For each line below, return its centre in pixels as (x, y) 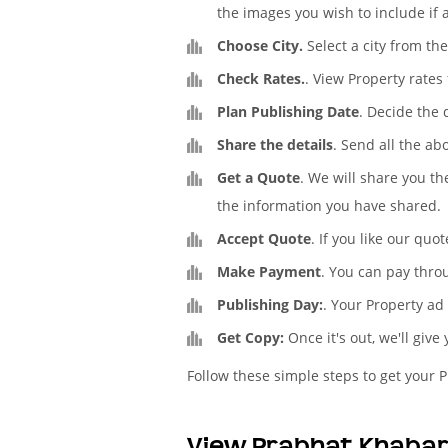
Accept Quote (264, 238)
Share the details (275, 144)
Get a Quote (258, 177)
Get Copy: (250, 337)
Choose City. (260, 45)
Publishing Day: (270, 304)
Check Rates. (261, 78)
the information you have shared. (329, 205)
